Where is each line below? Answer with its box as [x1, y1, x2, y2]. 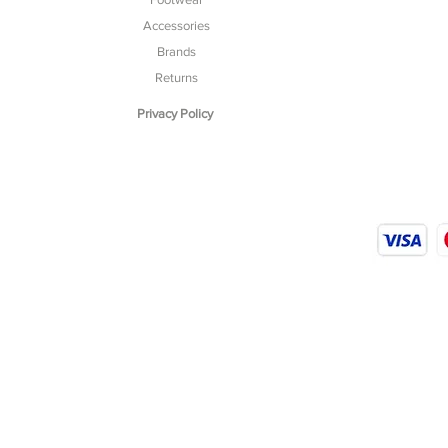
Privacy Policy [136, 105, 213, 121]
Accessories [142, 17, 210, 33]
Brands [156, 43, 196, 59]
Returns [154, 69, 198, 85]
